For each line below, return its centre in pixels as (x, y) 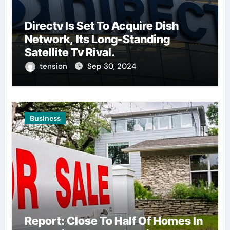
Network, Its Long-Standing (97, 39)
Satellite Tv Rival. (70, 52)
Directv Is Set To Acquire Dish (101, 25)
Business (45, 118)
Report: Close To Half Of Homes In (113, 221)
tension (54, 66)
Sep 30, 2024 (111, 66)
